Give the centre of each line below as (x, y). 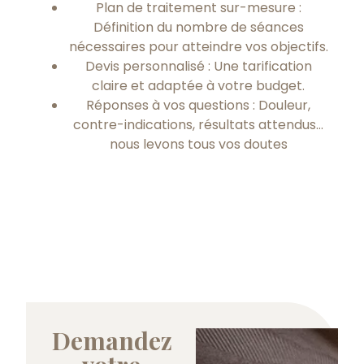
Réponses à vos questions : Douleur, (198, 106)
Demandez (112, 341)
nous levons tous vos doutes (198, 145)
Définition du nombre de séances (198, 28)
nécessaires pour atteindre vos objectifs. (198, 47)
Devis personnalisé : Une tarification (198, 67)
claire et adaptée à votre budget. (198, 86)
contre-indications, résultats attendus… (198, 125)
